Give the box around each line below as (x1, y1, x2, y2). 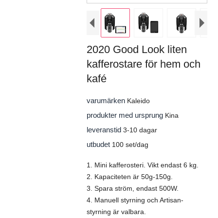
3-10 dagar (123, 126, 157, 134)
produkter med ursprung (86, 111, 165, 119)
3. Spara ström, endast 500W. (86, 184, 179, 192)
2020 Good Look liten (86, 43, 187, 55)
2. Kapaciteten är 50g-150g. (86, 173, 173, 181)
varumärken (86, 96, 127, 105)
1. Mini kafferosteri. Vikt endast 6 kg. (86, 161, 199, 169)
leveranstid (86, 126, 123, 134)
